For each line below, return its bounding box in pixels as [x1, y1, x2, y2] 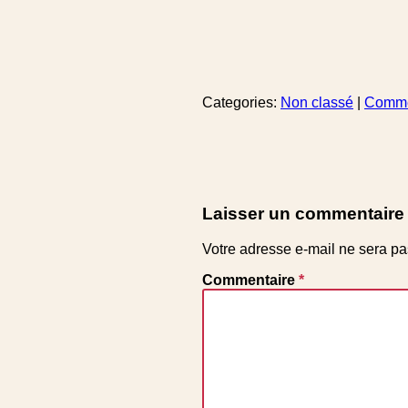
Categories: [202, 95, 280, 111]
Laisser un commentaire [202, 204, 404, 224]
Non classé [280, 95, 353, 111]
